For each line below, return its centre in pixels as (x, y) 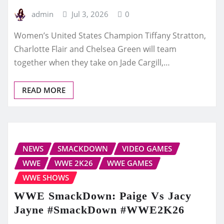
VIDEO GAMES (147, 149)
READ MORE (44, 90)
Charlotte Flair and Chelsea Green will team (95, 49)
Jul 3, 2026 (90, 14)
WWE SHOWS (46, 178)
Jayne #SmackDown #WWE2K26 (99, 210)
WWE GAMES (130, 163)
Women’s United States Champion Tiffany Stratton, (110, 36)
